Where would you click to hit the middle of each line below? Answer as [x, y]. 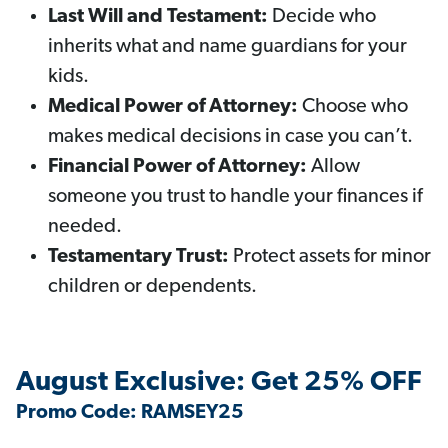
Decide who [322, 17]
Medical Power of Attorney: [173, 107]
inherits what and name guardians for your [227, 47]
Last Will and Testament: [158, 17]
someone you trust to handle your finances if [235, 197]
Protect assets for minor [330, 257]
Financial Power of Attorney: [177, 167]
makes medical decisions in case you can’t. [230, 137]
